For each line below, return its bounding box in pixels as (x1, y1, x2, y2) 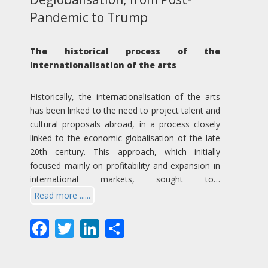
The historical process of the (30, 45, 220, 57)
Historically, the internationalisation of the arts (30, 91, 220, 103)
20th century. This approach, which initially (30, 146, 220, 158)
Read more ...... (34, 190, 90, 202)
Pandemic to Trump (30, 9, 148, 26)
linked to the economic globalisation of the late (30, 132, 220, 144)
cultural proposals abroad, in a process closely (30, 118, 220, 130)
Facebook (49, 213, 133, 239)
